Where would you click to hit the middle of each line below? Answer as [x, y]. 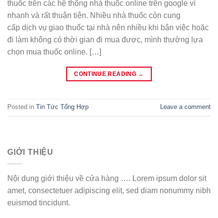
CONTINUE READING [106, 74]
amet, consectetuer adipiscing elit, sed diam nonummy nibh [109, 191]
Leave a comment [185, 107]
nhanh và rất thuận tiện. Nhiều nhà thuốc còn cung [94, 15]
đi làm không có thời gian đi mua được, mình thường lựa [105, 39]
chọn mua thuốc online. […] [54, 52]
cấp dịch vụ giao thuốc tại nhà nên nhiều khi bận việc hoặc [108, 27]
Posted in [22, 107]
